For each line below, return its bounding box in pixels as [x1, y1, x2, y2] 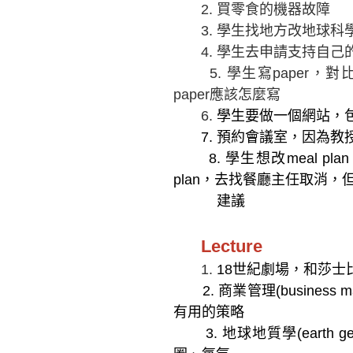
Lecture [177, 236, 262, 257]
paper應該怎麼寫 [173, 87, 281, 103]
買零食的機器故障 [217, 2, 330, 18]
